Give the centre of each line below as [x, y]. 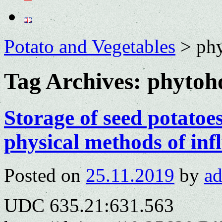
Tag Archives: [76, 82]
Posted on [42, 175]
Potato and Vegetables [90, 46]
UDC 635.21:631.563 [89, 205]
